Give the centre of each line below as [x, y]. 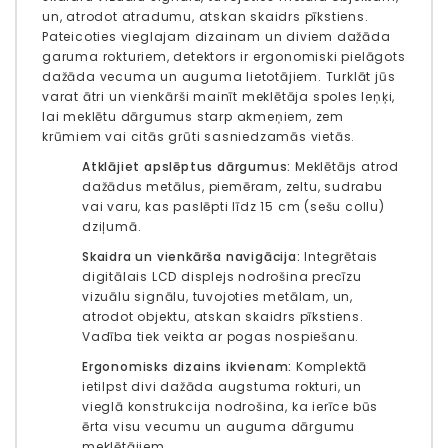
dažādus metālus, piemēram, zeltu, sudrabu [232, 187]
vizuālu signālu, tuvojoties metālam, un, [217, 297]
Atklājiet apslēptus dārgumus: [187, 167]
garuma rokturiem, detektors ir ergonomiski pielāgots [224, 57]
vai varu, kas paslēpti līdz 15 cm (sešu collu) [233, 207]
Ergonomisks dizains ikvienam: [187, 367]
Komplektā [330, 367]
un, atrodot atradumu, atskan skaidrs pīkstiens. [205, 17]
